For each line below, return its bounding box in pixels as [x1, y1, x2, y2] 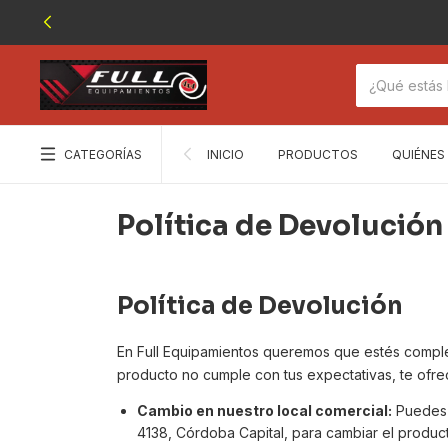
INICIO [207, 146, 244, 162]
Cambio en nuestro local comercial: [137, 402, 392, 420]
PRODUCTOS [278, 146, 358, 162]
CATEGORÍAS [64, 146, 142, 162]
